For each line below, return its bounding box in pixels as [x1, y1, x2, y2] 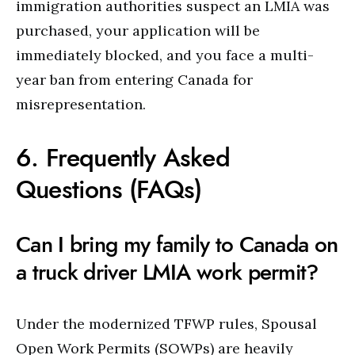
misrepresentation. [16, 95, 146, 113]
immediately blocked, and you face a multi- [16, 46, 314, 64]
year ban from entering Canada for [16, 71, 253, 89]
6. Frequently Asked [16, 140, 230, 175]
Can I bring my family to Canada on [16, 229, 338, 260]
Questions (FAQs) [16, 172, 202, 207]
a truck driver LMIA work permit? [16, 257, 319, 288]
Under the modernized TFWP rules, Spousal [16, 315, 317, 333]
